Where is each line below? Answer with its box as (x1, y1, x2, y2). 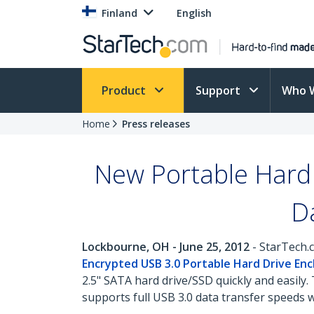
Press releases (122, 117, 190, 130)
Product (102, 83, 149, 98)
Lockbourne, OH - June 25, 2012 (82, 239, 250, 254)
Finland (102, 6, 137, 20)
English (177, 6, 212, 20)
